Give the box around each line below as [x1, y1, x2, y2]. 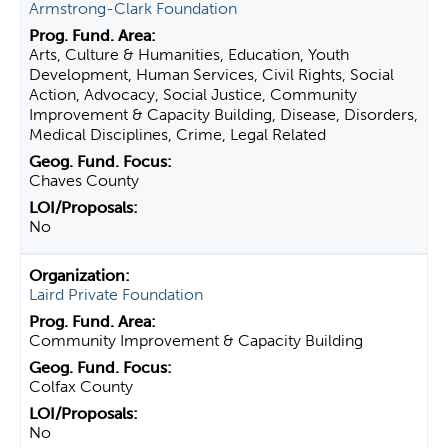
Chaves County [29, 171, 139, 190]
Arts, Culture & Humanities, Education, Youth [29, 45, 349, 64]
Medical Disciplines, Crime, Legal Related [29, 125, 326, 144]
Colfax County [29, 377, 133, 396]
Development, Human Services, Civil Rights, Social [29, 65, 394, 84]
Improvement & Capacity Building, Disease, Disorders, [29, 105, 418, 124]
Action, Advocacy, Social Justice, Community [29, 85, 357, 104]
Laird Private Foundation [29, 285, 203, 304]
